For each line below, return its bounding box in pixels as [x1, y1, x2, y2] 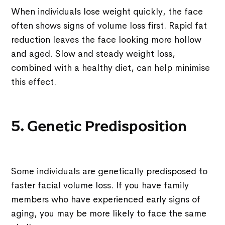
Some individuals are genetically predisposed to [11, 165, 208, 177]
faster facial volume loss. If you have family [11, 179, 189, 191]
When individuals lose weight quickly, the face [11, 6, 203, 17]
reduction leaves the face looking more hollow [11, 34, 202, 45]
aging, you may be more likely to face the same [11, 207, 207, 219]
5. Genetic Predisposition [11, 117, 187, 135]
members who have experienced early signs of [11, 193, 201, 205]
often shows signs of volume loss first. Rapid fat [11, 20, 207, 31]
